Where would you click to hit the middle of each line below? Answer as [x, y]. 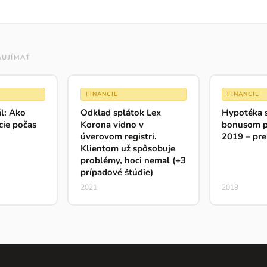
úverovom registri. [118, 136]
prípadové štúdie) [117, 172]
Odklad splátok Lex [120, 112]
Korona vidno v [112, 124]
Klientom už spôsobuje [128, 148]
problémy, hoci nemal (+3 [133, 160]
